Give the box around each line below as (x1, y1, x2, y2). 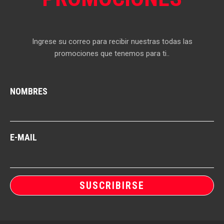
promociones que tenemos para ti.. (54, 49, 169, 58)
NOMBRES (10, 85, 47, 96)
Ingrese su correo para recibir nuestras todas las (31, 37, 192, 46)
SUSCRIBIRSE (79, 179, 144, 191)
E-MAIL (10, 132, 37, 143)
